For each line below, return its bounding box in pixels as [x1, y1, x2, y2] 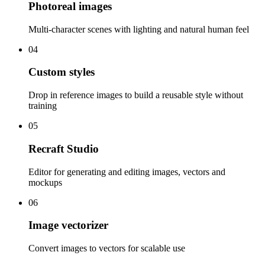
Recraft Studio [28, 142, 99, 155]
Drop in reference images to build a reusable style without [28, 90, 243, 101]
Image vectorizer [28, 219, 108, 232]
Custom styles [28, 66, 95, 79]
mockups [28, 177, 62, 188]
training [28, 101, 57, 111]
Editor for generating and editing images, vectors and [28, 166, 225, 177]
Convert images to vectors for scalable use [28, 243, 185, 254]
